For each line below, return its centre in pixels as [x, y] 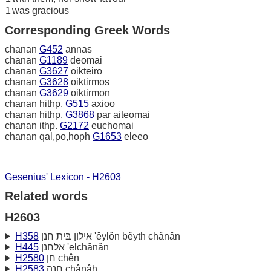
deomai [85, 60]
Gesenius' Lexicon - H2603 [63, 177]
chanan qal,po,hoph [49, 136]
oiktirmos [89, 82]
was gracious [41, 10]
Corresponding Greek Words [87, 30]
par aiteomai [122, 114]
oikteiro [85, 71]
